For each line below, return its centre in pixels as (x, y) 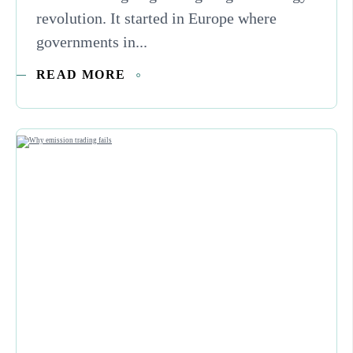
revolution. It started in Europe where (156, 19)
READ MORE (81, 75)
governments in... (92, 42)
